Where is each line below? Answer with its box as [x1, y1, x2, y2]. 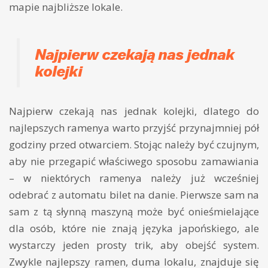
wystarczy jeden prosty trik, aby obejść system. [9, 238, 259, 252]
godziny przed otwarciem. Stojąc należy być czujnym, [9, 138, 259, 152]
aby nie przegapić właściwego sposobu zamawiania [9, 154, 259, 169]
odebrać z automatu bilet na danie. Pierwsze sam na [9, 188, 259, 202]
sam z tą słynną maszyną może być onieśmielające [9, 205, 259, 219]
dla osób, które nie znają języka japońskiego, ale [9, 221, 259, 236]
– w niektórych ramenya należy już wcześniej [9, 171, 259, 185]
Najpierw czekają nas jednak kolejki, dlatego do [9, 104, 259, 118]
